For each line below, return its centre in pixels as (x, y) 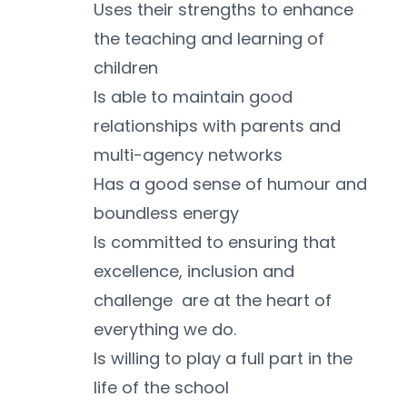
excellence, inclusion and (194, 272)
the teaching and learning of (209, 39)
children (126, 68)
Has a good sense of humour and (230, 184)
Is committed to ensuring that (215, 243)
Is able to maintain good (193, 97)
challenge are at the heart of (213, 301)
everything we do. (165, 330)
